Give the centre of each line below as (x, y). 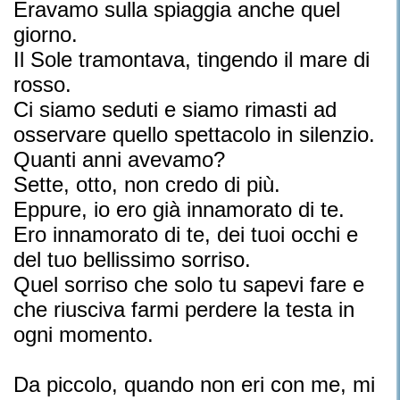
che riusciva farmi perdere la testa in (184, 309)
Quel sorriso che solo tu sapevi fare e (189, 284)
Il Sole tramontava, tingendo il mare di (192, 59)
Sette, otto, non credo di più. (147, 184)
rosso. (42, 84)
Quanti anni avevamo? (119, 159)
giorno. (46, 34)
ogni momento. (83, 334)
